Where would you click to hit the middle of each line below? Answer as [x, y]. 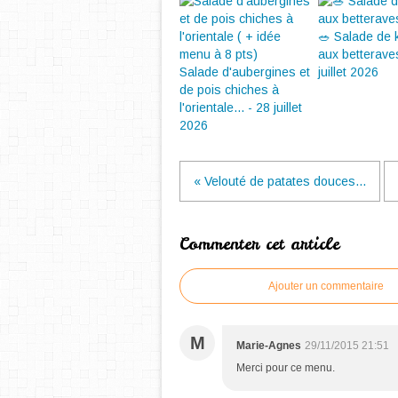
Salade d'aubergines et [245, 72]
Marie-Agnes [269, 346]
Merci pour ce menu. [286, 368]
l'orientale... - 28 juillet [241, 107]
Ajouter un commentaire [326, 286]
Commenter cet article [259, 244]
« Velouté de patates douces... [280, 181]
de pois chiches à [229, 90]
